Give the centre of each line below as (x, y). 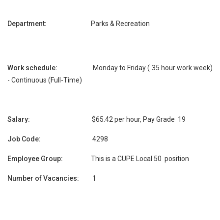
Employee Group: (49, 158)
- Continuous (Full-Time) (45, 80)
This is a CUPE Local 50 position (140, 158)
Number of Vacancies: (50, 178)
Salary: (50, 119)
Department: (48, 23)
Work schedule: (50, 68)
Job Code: (50, 139)
